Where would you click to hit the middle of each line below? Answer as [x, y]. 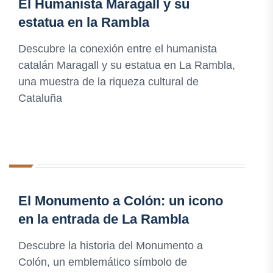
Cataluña [40, 98]
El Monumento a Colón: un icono [121, 201]
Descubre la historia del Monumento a [111, 246]
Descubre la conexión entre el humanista [118, 49]
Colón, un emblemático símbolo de [103, 262]
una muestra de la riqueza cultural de [108, 82]
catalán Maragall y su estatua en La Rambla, [127, 66]
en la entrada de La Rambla [104, 219]
